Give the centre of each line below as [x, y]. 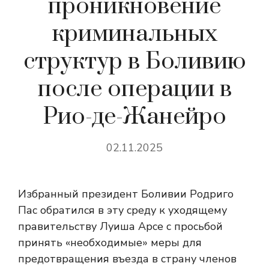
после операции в [134, 89]
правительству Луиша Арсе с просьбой [120, 226]
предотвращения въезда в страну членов [127, 259]
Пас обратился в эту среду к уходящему [122, 210]
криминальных [134, 34]
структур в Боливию [134, 62]
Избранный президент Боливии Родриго [126, 194]
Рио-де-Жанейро [134, 117]
